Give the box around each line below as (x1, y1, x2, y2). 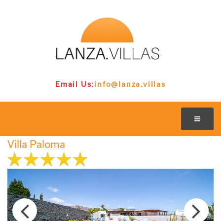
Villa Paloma (7, 138, 65, 150)
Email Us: (55, 79, 95, 88)
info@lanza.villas (94, 79, 166, 88)
